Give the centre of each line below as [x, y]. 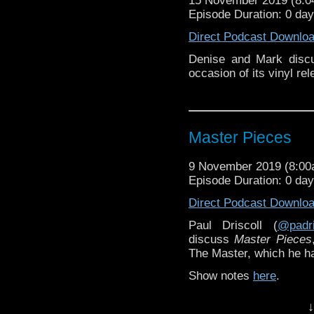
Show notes [221, 275]
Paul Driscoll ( [233, 225]
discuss [212, 239]
